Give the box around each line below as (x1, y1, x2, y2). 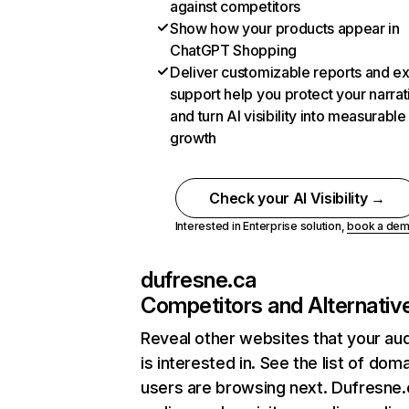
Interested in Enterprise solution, (174, 219, 348, 233)
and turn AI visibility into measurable (170, 107, 406, 125)
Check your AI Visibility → (209, 189, 385, 207)
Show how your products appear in (170, 19, 400, 37)
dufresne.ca (141, 267, 257, 293)
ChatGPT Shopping (170, 41, 297, 59)
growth (170, 129, 217, 147)
